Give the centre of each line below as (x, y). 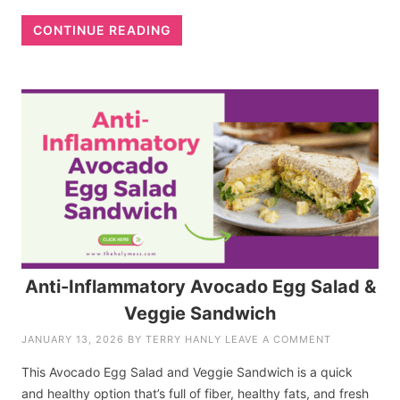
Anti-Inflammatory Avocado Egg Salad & (200, 286)
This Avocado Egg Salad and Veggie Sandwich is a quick (187, 371)
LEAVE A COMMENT (279, 339)
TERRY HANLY (184, 339)
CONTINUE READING (102, 29)
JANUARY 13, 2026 (73, 339)
